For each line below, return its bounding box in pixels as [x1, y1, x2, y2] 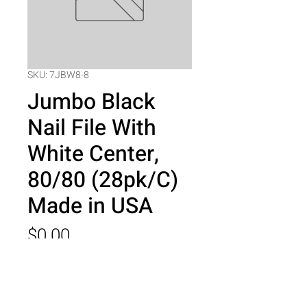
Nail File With [27, 112, 156, 144]
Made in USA [27, 190, 153, 222]
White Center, [27, 138, 159, 170]
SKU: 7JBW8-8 [27, 68, 89, 82]
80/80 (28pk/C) [27, 164, 178, 196]
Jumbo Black [27, 86, 156, 118]
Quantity [27, 262, 60, 275]
